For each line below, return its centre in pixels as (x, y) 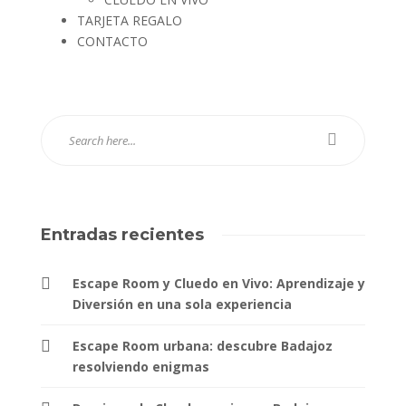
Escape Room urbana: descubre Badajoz (203, 345)
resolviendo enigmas (141, 366)
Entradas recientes (122, 234)
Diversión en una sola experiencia (182, 304)
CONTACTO (112, 41)
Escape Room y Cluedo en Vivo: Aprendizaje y (219, 283)
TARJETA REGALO (130, 20)
